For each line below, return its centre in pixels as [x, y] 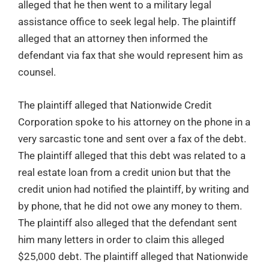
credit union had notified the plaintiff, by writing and [134, 189]
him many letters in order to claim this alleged [121, 239]
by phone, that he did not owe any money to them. [130, 206]
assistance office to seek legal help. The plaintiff [127, 21]
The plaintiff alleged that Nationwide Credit [115, 105]
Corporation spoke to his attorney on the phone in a [134, 122]
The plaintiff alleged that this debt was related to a [132, 155]
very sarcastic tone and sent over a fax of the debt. [132, 138]
